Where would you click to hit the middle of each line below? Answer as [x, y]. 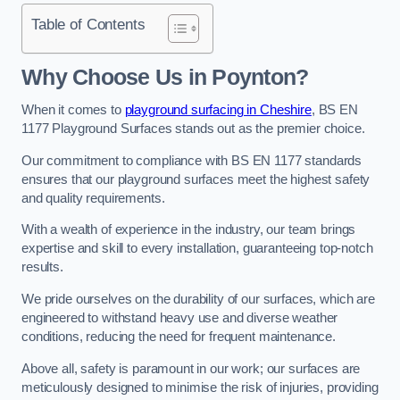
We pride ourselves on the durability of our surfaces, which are [198, 299]
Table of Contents [88, 25]
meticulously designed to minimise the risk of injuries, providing [200, 387]
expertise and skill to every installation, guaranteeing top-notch [197, 249]
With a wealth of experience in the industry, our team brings [189, 230]
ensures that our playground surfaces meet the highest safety [196, 179]
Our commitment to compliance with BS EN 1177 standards [192, 160]
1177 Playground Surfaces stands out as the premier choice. [193, 129]
